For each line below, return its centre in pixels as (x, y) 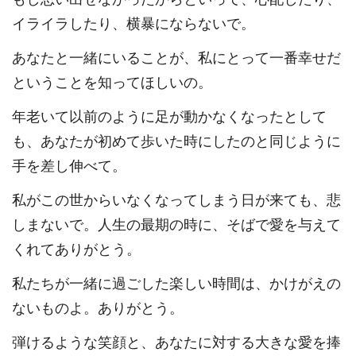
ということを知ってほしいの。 (112, 83)
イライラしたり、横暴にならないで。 (133, 24)
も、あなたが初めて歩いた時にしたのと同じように (176, 142)
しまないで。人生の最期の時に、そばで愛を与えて (176, 225)
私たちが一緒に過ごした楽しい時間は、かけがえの (176, 284)
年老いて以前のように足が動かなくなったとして (169, 117)
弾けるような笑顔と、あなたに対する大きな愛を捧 (176, 343)
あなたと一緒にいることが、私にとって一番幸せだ (176, 58)
